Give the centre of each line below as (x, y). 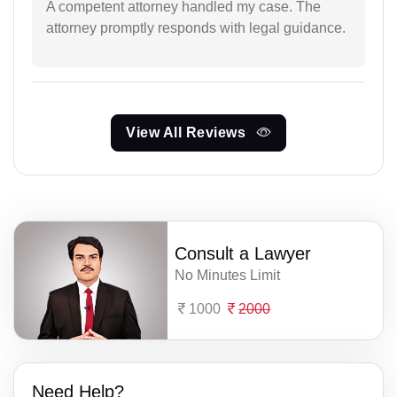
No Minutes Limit (228, 275)
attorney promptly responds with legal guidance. (196, 27)
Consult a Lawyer (243, 253)
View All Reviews (188, 132)
